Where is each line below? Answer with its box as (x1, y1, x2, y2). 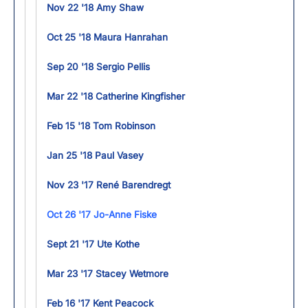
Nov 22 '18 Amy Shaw (47, 1, 144, 13)
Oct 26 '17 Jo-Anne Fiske (47, 208, 157, 220)
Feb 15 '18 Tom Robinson (47, 120, 155, 131)
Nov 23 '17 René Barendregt (47, 179, 170, 190)
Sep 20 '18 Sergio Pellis (47, 60, 150, 72)
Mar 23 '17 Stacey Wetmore (47, 267, 168, 279)
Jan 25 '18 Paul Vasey (47, 149, 144, 161)
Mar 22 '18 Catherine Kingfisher (47, 90, 185, 102)
